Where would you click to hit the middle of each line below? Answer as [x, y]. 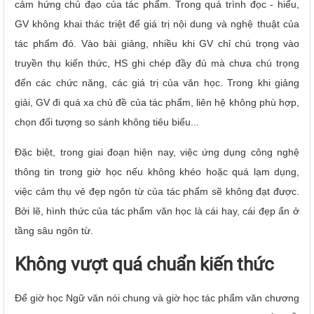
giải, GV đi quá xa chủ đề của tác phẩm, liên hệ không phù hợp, [157, 102]
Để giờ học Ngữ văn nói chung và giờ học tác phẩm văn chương [157, 298]
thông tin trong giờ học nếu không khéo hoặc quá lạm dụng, [157, 171]
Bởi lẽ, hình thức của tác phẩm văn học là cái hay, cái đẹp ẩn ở [157, 211]
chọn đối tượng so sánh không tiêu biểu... [107, 122]
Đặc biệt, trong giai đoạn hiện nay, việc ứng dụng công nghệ [157, 152]
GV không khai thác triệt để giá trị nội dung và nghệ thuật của [157, 23]
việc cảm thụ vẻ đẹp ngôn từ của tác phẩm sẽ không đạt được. [157, 191]
